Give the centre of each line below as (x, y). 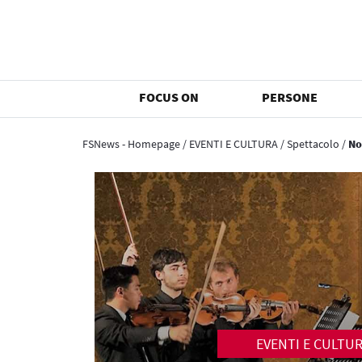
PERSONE (290, 97)
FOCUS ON (169, 97)
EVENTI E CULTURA (234, 144)
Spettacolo (313, 144)
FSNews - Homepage (131, 144)
